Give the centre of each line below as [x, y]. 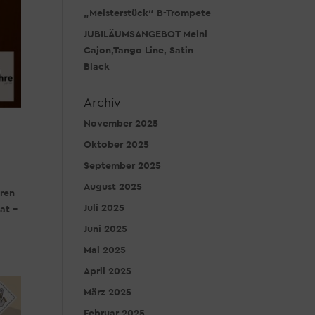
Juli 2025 [104, 208]
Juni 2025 [106, 229]
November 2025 [121, 124]
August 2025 [113, 187]
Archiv [103, 103]
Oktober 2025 [117, 145]
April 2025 [108, 271]
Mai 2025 [105, 250]
